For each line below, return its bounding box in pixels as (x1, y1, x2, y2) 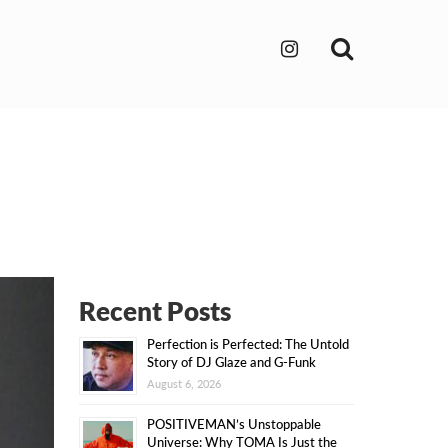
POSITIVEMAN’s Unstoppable (146, 416, 321, 432)
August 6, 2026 (146, 377, 221, 390)
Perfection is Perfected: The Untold (146, 336, 349, 352)
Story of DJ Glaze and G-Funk (146, 354, 316, 370)
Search (352, 28, 427, 63)
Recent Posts (78, 295, 231, 327)
